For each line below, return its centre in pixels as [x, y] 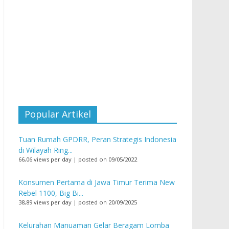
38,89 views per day [45, 202]
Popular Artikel [58, 114]
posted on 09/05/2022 [108, 159]
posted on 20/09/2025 [108, 202]
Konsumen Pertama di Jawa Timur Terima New [97, 182]
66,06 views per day [45, 159]
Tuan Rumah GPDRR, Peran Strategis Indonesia [97, 139]
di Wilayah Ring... [45, 150]
